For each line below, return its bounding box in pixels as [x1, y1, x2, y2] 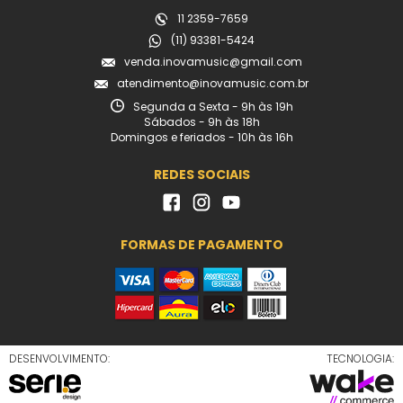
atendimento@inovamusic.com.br [117, 75, 309, 91]
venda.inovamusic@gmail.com [123, 53, 302, 69]
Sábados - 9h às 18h [143, 113, 260, 130]
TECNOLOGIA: [327, 350, 394, 366]
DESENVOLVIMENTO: [9, 350, 110, 366]
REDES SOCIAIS [153, 165, 250, 184]
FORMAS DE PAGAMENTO [120, 235, 283, 254]
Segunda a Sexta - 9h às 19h [132, 98, 293, 114]
